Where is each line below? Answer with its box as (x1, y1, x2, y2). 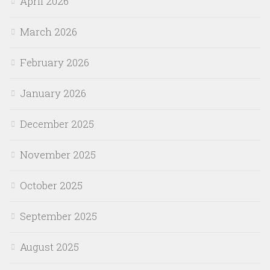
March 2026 (20, 24, 77, 39)
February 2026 (20, 55, 89, 69)
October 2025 (20, 178, 83, 192)
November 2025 (20, 147, 96, 162)
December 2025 (20, 116, 94, 131)
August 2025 (20, 239, 79, 254)
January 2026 (20, 86, 86, 100)
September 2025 (20, 209, 97, 223)
